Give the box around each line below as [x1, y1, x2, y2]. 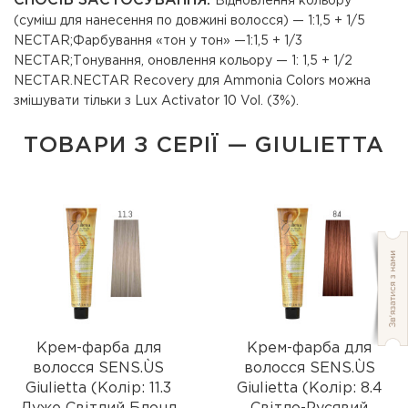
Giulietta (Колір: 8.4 [236, 382, 382, 395]
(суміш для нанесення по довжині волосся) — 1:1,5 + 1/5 [14, 15, 365, 26]
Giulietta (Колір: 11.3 [25, 382, 172, 395]
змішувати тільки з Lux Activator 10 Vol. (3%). [14, 96, 299, 107]
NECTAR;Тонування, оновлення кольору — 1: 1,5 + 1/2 [14, 56, 352, 66]
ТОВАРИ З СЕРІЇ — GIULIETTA [23, 136, 385, 156]
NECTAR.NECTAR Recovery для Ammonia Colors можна [14, 76, 371, 87]
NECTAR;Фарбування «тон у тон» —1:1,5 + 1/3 [14, 36, 302, 46]
